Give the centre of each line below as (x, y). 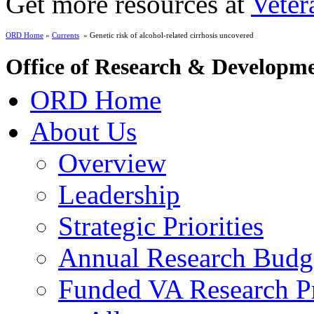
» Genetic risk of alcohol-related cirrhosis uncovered (166, 35)
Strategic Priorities (161, 226)
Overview (112, 163)
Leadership (119, 194)
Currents (66, 35)
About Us (83, 131)
